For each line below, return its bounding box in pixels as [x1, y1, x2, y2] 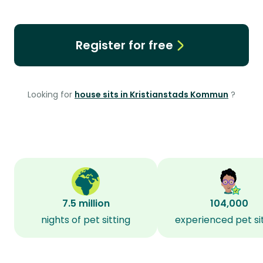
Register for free [75, 37, 173, 53]
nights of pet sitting [41, 213, 130, 227]
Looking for [28, 89, 75, 100]
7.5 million [62, 197, 110, 210]
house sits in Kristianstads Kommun [75, 89, 228, 100]
